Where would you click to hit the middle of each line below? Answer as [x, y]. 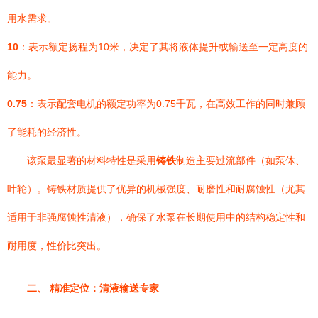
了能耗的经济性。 [47, 132]
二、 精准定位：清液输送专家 [93, 288]
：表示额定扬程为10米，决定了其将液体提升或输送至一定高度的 [163, 47]
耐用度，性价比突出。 [57, 246]
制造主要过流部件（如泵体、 [241, 160]
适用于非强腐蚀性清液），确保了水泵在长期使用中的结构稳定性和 [156, 217]
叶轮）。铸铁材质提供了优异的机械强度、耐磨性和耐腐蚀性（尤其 [156, 189]
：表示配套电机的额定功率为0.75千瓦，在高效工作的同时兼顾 [166, 104]
